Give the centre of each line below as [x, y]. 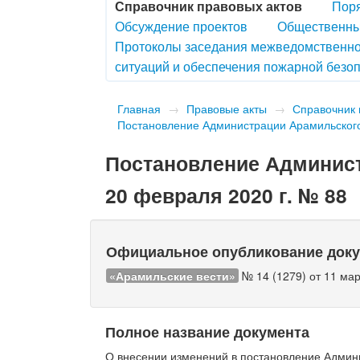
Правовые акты [227, 108]
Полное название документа [208, 331]
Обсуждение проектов [182, 26]
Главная [139, 108]
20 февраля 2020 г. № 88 [227, 195]
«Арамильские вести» [173, 275]
